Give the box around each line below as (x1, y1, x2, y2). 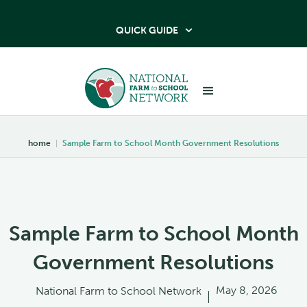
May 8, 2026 (215, 283, 278, 297)
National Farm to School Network (35, 284, 201, 297)
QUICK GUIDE (115, 25, 178, 36)
